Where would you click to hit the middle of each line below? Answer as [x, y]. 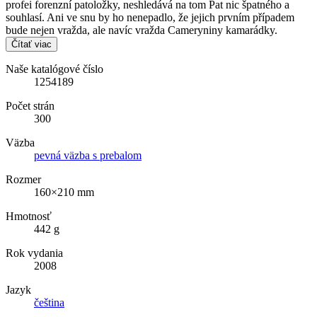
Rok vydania [34, 253]
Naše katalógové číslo [54, 69]
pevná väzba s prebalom [88, 155]
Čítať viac [31, 44]
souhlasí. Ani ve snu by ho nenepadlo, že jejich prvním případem [150, 17]
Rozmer [23, 179]
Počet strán [30, 105]
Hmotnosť [29, 216]
